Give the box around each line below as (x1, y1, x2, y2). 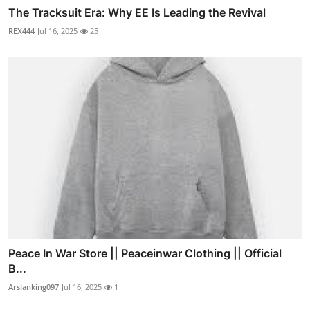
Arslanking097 (8, 282, 59, 293)
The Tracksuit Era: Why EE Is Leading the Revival (8, 5, 266, 19)
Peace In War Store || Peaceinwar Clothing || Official (8, 246, 282, 261)
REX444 (8, 25, 35, 36)
